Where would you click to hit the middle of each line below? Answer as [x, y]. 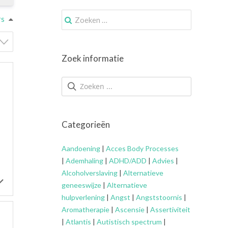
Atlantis [78, 221]
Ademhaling [84, 160]
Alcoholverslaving [90, 173]
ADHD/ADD [127, 160]
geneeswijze [81, 185]
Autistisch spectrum [129, 221]
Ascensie [130, 209]
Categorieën [86, 124]
